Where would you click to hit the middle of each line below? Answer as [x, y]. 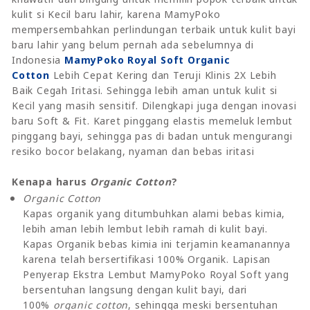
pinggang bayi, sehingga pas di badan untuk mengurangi [152, 136]
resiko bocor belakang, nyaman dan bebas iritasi [133, 151]
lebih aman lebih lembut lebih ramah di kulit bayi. [145, 228]
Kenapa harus [51, 181]
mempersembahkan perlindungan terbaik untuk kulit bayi [154, 29]
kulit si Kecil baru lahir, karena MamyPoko [116, 14]
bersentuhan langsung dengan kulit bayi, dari [135, 289]
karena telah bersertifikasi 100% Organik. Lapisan [147, 259]
